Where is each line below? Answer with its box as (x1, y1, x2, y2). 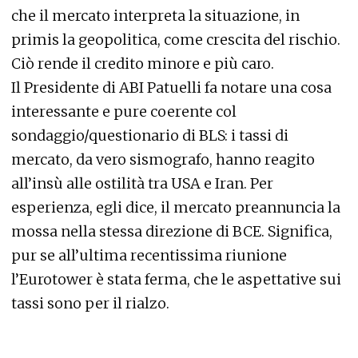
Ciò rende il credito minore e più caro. (11, 54, 274, 73)
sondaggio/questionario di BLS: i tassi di (11, 126, 288, 145)
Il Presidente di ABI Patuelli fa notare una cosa (11, 78, 332, 97)
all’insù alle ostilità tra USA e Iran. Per (11, 174, 273, 193)
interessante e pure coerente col (11, 102, 237, 121)
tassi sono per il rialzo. (11, 294, 169, 312)
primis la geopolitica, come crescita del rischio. (11, 30, 340, 49)
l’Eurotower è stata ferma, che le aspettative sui (11, 270, 341, 288)
